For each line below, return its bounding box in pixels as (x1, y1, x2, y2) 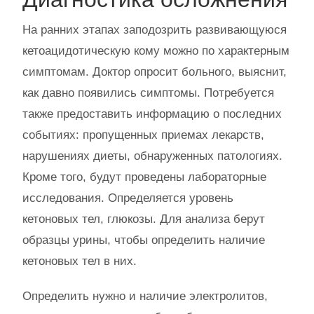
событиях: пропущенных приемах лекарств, (22, 128, 264, 142)
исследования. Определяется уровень (22, 191, 233, 205)
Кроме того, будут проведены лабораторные (22, 170, 266, 184)
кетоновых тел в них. (22, 254, 137, 268)
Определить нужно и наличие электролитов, (22, 289, 268, 303)
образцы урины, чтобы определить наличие (22, 233, 265, 247)
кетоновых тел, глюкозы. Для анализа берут (22, 212, 265, 226)
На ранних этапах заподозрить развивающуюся (22, 23, 287, 37)
